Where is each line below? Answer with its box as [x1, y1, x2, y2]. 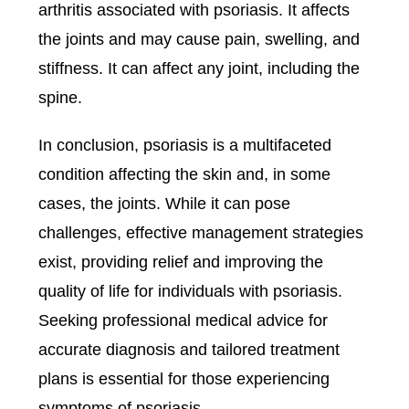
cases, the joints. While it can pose [38, 194, 291, 214]
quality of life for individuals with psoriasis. [38, 282, 343, 301]
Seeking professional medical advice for [38, 311, 329, 330]
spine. [38, 89, 83, 108]
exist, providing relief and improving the [38, 253, 324, 272]
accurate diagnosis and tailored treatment [38, 341, 341, 360]
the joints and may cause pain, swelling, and [38, 30, 361, 49]
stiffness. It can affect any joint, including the [38, 59, 361, 79]
